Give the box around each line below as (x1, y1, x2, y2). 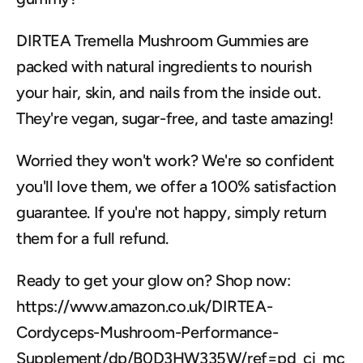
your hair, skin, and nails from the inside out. (16, 83, 321, 102)
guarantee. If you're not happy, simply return (16, 203, 327, 222)
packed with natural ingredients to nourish (16, 57, 312, 76)
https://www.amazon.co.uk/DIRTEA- (16, 297, 273, 316)
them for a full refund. (16, 228, 169, 248)
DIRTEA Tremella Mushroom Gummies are (16, 31, 309, 50)
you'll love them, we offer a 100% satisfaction (16, 177, 336, 196)
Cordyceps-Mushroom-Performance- (16, 322, 279, 342)
